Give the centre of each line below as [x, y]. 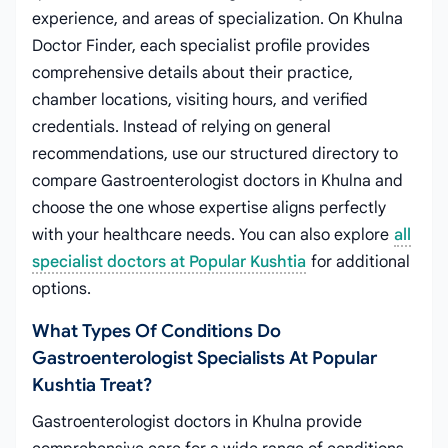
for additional [358, 262]
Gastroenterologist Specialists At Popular [204, 358]
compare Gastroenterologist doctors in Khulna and [217, 181]
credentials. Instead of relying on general [181, 127]
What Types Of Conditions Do [156, 331]
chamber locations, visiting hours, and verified [200, 100]
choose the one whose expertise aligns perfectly [209, 208]
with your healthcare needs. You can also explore [212, 235]
